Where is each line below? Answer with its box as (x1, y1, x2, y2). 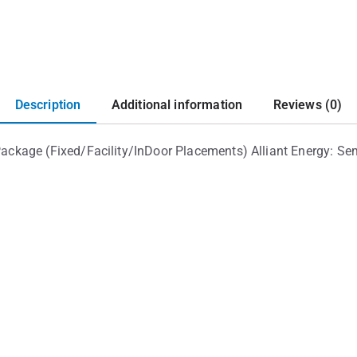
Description (14, 96, 81, 112)
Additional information (111, 96, 243, 112)
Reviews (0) (273, 96, 343, 112)
